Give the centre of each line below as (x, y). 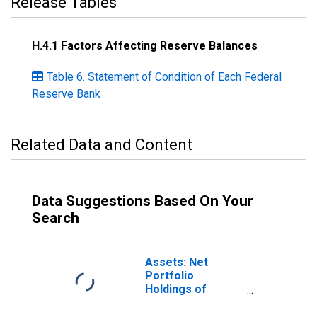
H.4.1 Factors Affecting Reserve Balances (145, 46)
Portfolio (169, 276)
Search (56, 218)
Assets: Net (177, 262)
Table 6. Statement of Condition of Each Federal (164, 77)
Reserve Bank (66, 94)
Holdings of (176, 289)
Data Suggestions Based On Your (143, 201)
